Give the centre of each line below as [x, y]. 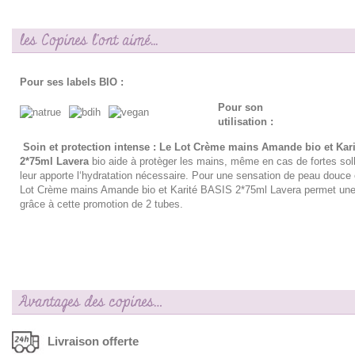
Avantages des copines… [91, 302]
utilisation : [246, 122]
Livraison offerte [93, 341]
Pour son [240, 108]
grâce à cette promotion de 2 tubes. [101, 204]
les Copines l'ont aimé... [89, 41]
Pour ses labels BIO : [72, 82]
